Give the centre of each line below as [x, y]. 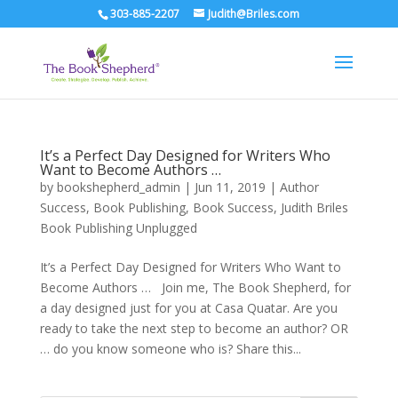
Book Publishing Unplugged [118, 228]
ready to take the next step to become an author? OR [194, 328]
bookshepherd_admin [118, 187]
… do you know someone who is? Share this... [170, 349]
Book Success [233, 207]
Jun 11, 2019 [230, 187]
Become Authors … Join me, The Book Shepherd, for [195, 287]
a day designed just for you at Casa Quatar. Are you [188, 308]
